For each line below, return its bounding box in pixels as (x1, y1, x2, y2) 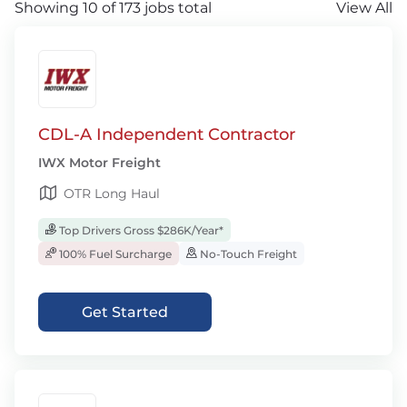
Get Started (82, 303, 168, 321)
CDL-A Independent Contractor (38, 124, 295, 144)
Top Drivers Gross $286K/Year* (56, 223, 223, 237)
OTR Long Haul (64, 185, 160, 202)
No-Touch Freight (197, 247, 297, 261)
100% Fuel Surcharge (56, 247, 172, 261)
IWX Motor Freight (38, 154, 161, 171)
